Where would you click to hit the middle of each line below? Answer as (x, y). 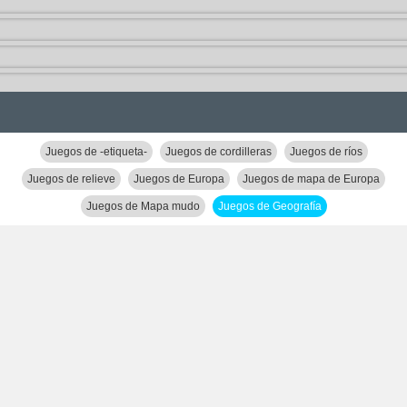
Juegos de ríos (326, 152)
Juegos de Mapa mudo (143, 206)
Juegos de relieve (71, 179)
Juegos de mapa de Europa (311, 179)
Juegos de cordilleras (218, 152)
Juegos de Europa (179, 179)
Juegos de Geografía (269, 206)
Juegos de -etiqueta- (96, 152)
